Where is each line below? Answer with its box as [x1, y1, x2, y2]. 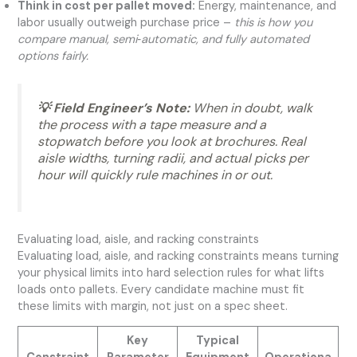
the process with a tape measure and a [37, 116, 267, 133]
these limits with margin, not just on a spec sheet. [18, 298, 288, 314]
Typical [196, 333, 240, 349]
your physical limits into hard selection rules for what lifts [18, 265, 325, 280]
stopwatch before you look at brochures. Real [37, 132, 307, 150]
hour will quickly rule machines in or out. [37, 166, 273, 183]
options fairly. [18, 48, 89, 64]
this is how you [234, 14, 313, 30]
